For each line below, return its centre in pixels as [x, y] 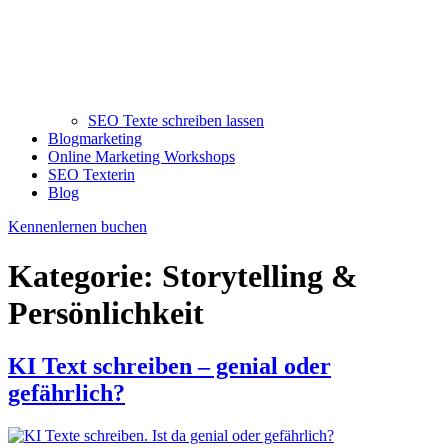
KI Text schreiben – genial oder [169, 366]
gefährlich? [66, 393]
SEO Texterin [91, 175]
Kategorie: [85, 275]
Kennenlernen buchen [77, 227]
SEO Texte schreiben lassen [176, 121]
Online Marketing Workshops [141, 157]
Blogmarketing [95, 139]
